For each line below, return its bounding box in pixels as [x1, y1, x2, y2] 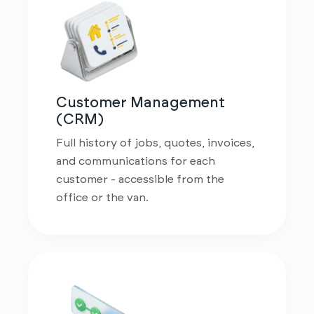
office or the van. [56, 192, 149, 203]
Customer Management [56, 95, 225, 110]
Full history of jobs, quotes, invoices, [56, 137, 254, 149]
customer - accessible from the [56, 174, 224, 185]
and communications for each [56, 156, 215, 167]
